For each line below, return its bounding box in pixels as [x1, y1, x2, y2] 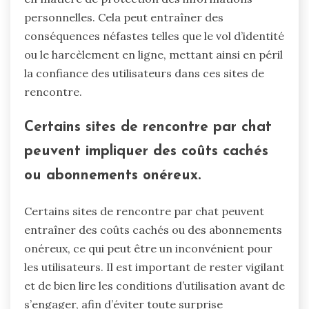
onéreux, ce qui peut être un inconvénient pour [24, 241, 272, 256]
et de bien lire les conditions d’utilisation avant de [24, 279, 285, 293]
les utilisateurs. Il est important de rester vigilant [24, 260, 284, 275]
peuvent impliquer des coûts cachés [24, 144, 268, 159]
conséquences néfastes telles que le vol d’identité [24, 28, 284, 43]
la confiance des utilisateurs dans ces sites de [24, 66, 264, 80]
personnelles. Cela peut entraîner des [24, 10, 223, 24]
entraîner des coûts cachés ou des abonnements [24, 223, 282, 237]
